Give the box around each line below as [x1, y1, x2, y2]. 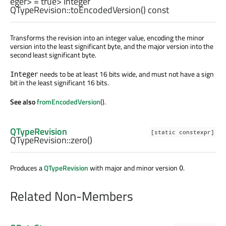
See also [10, 96, 37, 107]
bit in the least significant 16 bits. [10, 77, 109, 88]
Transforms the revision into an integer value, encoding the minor [10, 32, 204, 43]
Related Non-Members [10, 187, 133, 206]
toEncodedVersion [71, 3, 141, 17]
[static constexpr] [151, 128, 214, 136]
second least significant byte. [10, 49, 96, 61]
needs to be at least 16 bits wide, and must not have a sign [38, 69, 214, 80]
